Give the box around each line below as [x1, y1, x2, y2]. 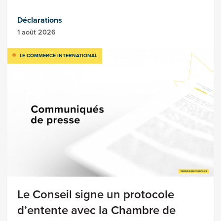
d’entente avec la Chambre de [17, 201, 176, 220]
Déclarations [17, 14, 62, 26]
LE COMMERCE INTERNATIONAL [20, 52, 97, 60]
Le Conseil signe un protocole [17, 185, 174, 204]
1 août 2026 [17, 27, 56, 38]
